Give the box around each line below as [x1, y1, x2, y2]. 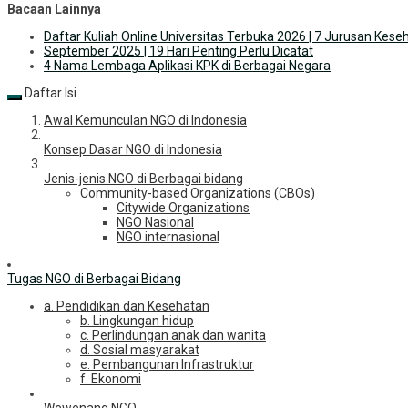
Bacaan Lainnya [7, 2, 101, 17]
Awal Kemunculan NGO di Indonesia [44, 113, 247, 128]
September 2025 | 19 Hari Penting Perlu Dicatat [44, 44, 313, 59]
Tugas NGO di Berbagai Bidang [7, 271, 181, 287]
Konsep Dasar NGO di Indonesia [44, 142, 222, 158]
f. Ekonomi [80, 372, 141, 387]
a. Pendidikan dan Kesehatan [44, 299, 209, 314]
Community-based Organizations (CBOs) [80, 186, 315, 201]
